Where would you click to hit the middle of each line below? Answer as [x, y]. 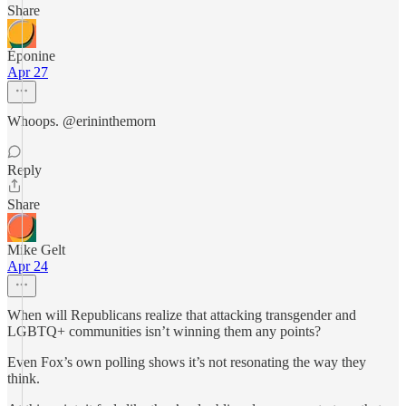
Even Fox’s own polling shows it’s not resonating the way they [187, 362]
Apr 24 [28, 266]
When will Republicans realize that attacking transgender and [182, 315]
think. [24, 378]
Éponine [31, 56]
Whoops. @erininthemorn [82, 121]
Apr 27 [28, 72]
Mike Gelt [36, 250]
